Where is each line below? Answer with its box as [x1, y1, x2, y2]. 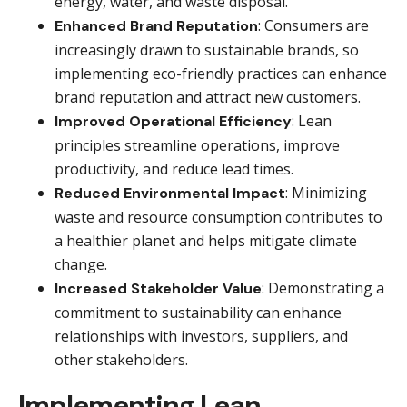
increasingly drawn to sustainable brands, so [55, 39, 359, 60]
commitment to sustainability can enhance [55, 302, 342, 323]
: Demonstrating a [262, 277, 384, 298]
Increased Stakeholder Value [55, 278, 262, 298]
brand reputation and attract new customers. [55, 86, 361, 107]
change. [55, 253, 107, 274]
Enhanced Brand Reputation [55, 15, 258, 35]
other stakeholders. [55, 349, 188, 370]
